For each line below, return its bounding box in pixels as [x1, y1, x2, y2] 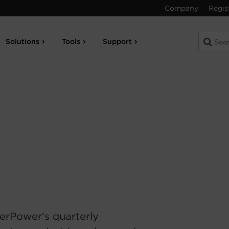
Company [165, 4, 198, 12]
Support [103, 37, 132, 45]
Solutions [6, 37, 40, 45]
